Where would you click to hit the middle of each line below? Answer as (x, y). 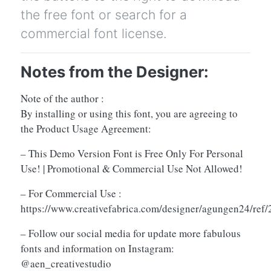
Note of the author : (62, 99)
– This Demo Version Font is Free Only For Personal (132, 154)
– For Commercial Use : (71, 194)
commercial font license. (94, 34)
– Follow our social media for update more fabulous (131, 233)
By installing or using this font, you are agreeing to (129, 114)
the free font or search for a (104, 15)
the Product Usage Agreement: (86, 129)
